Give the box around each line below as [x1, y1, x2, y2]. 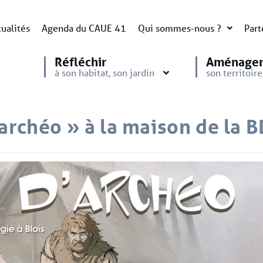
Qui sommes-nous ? [138, 22, 221, 34]
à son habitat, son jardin [55, 66, 154, 79]
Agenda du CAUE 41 [42, 22, 126, 34]
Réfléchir [55, 55, 109, 69]
